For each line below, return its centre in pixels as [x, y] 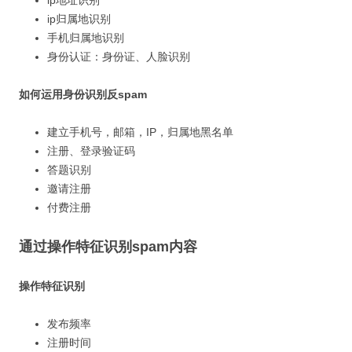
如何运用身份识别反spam [83, 94]
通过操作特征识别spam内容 [108, 247]
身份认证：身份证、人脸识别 [119, 57]
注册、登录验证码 [91, 151]
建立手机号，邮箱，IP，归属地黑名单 [140, 132]
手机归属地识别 [86, 38]
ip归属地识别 [79, 19]
